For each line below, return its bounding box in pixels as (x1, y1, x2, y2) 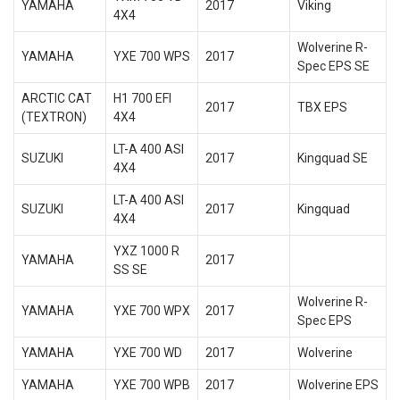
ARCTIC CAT (21, 91, 92, 105)
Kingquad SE (296, 151, 368, 165)
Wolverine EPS (296, 378, 379, 392)
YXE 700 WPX (112, 304, 190, 318)
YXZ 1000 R (112, 244, 179, 258)
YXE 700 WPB (112, 378, 190, 392)
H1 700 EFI (112, 91, 171, 105)
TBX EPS (296, 100, 347, 114)
